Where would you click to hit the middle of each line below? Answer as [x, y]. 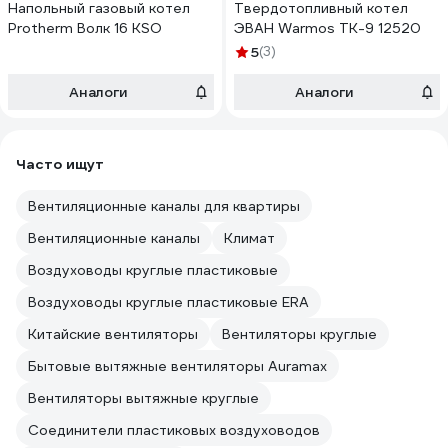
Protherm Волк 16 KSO [85, 28]
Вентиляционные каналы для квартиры [164, 206]
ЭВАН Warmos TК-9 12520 [327, 28]
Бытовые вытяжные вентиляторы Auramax [177, 366]
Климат [249, 238]
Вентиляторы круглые [299, 334]
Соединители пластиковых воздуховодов [174, 430]
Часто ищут [60, 164]
